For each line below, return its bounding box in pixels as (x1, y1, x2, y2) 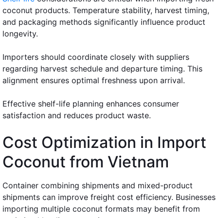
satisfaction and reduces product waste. (2, 110, 151, 120)
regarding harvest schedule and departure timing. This (2, 63, 202, 73)
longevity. (2, 28, 38, 38)
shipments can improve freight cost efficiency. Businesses (2, 192, 216, 202)
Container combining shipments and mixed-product (2, 180, 193, 190)
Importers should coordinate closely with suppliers (2, 52, 189, 62)
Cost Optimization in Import (2, 132, 206, 152)
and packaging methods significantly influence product (2, 17, 205, 27)
